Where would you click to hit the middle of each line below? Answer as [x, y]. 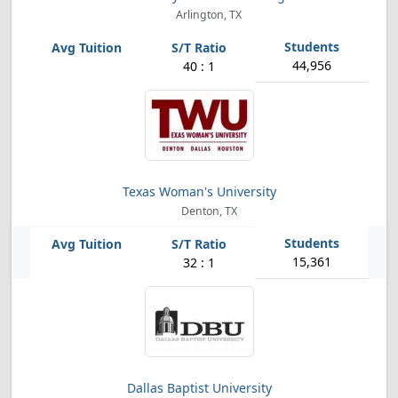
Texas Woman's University [199, 191]
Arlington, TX [208, 15]
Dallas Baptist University [199, 388]
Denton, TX [207, 211]
